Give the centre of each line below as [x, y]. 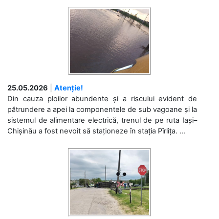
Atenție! [69, 88]
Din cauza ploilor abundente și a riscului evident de [102, 99]
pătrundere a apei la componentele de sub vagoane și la [102, 109]
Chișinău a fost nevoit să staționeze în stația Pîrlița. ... [96, 131]
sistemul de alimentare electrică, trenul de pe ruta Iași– [102, 120]
